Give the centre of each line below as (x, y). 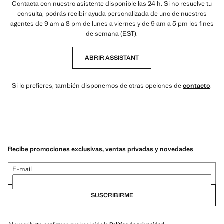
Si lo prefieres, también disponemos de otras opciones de (97, 86)
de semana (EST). (112, 34)
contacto (197, 86)
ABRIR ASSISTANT (112, 58)
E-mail (22, 169)
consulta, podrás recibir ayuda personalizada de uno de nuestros (112, 14)
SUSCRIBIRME (112, 195)
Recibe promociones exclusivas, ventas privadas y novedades (101, 149)
